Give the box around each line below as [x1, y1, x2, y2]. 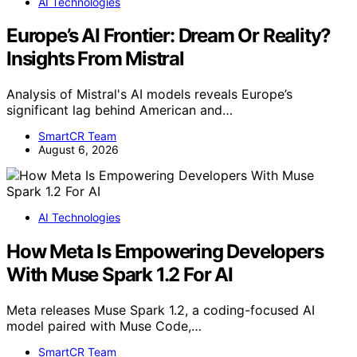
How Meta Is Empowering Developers [6, 240, 324, 264]
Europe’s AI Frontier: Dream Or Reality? [6, 24, 331, 48]
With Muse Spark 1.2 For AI [6, 263, 233, 287]
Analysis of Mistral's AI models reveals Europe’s [6, 86, 292, 103]
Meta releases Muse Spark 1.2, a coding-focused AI [6, 302, 315, 319]
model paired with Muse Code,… [6, 318, 202, 335]
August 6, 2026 [38, 143, 119, 157]
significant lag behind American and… [6, 102, 233, 119]
